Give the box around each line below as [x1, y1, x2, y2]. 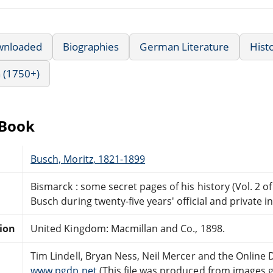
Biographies [63, 39, 119, 54]
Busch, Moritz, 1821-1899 [30, 152, 146, 166]
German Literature [140, 39, 230, 54]
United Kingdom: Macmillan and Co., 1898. [30, 221, 225, 235]
